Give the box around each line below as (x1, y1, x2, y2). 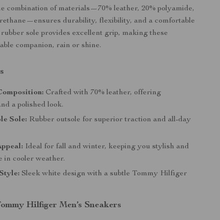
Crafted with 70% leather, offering (44, 89, 162, 97)
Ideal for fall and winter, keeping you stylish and (23, 143, 190, 151)
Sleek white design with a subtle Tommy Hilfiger (20, 170, 188, 178)
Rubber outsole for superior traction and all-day (27, 116, 192, 124)
